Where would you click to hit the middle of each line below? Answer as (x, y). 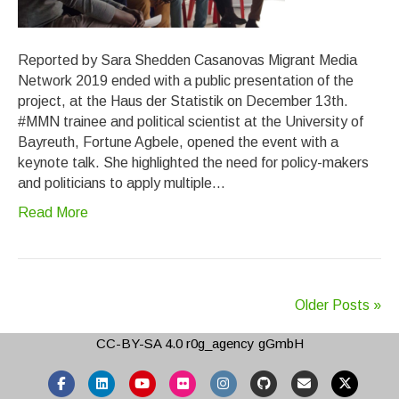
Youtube (165, 383)
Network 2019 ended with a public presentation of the (186, 81)
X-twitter (369, 383)
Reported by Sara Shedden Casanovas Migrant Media (187, 60)
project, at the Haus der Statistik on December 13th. (183, 101)
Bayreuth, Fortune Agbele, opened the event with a (178, 142)
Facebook (90, 383)
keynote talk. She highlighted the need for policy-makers (193, 163)
